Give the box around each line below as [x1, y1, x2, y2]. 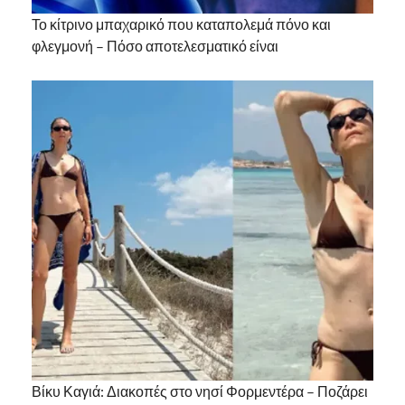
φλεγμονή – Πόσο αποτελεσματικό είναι [32, 37, 278, 55]
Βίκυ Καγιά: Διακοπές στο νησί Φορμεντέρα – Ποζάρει [32, 381, 368, 400]
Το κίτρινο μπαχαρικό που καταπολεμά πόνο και [32, 15, 331, 33]
